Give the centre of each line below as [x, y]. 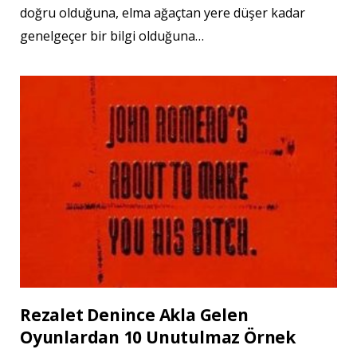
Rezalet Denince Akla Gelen [134, 314]
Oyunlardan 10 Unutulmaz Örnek [158, 337]
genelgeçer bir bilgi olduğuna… [112, 36]
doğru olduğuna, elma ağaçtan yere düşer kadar [163, 13]
